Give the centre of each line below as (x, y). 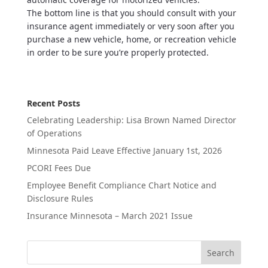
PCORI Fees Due (59, 168)
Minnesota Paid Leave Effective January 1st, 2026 (124, 150)
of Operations (54, 133)
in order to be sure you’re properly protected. (118, 52)
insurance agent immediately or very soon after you (130, 26)
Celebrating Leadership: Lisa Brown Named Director (131, 120)
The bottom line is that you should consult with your (131, 13)
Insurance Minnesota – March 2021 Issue (109, 216)
